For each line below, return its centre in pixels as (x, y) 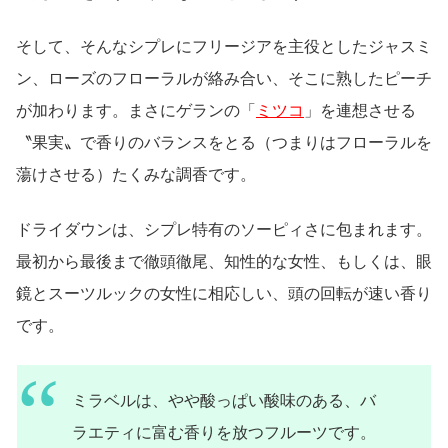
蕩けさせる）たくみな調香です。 (136, 175)
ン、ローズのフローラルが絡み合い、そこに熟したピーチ (224, 79)
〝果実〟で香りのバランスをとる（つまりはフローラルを (224, 143)
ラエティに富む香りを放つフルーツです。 (224, 432)
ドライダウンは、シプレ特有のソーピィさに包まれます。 (224, 229)
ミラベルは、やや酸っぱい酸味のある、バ (224, 400)
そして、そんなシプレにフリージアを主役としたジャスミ (224, 47)
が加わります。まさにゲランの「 (136, 111)
